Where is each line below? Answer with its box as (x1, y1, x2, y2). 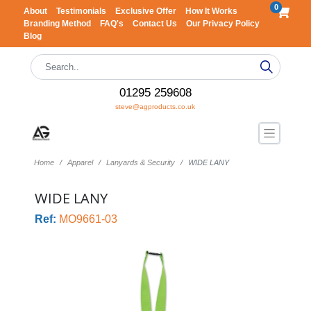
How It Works (185, 6, 237, 16)
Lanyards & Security (106, 158, 175, 167)
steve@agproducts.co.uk (115, 103, 196, 110)
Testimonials (56, 6, 108, 16)
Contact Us (132, 19, 179, 28)
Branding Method (23, 19, 93, 28)
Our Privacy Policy (185, 19, 260, 28)
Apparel (67, 158, 93, 167)
